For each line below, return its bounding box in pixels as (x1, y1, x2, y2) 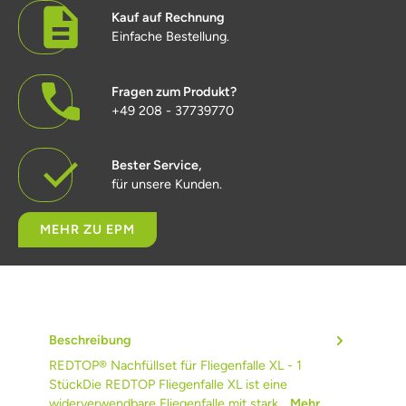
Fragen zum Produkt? (111, 82, 237, 100)
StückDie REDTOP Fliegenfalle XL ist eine (49, 375, 287, 392)
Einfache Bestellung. (111, 27, 229, 44)
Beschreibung (49, 331, 131, 348)
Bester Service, (111, 157, 202, 174)
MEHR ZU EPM (40, 221, 136, 238)
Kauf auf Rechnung (111, 8, 225, 25)
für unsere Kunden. (111, 176, 222, 193)
